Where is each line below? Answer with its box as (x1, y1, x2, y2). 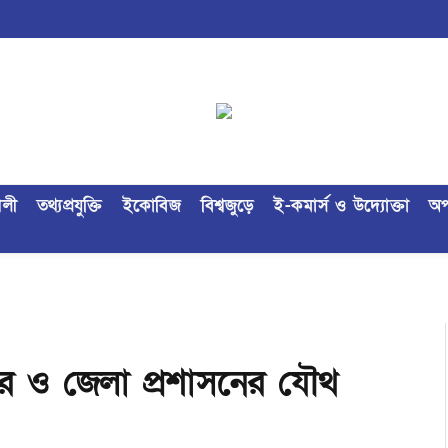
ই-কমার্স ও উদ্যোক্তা (274, 195, 409, 217)
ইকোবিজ (122, 195, 181, 217)
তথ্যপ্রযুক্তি (36, 195, 103, 217)
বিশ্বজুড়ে (200, 195, 255, 217)
